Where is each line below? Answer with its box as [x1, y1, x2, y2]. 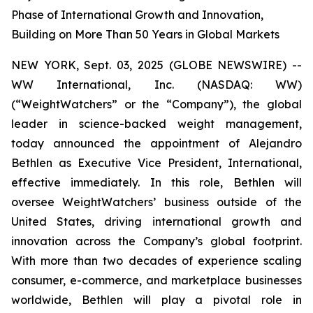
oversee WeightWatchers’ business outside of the [11, 195, 302, 209]
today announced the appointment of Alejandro [11, 136, 302, 150]
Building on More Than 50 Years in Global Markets [11, 27, 279, 41]
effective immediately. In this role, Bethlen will [11, 175, 302, 189]
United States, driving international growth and [11, 214, 302, 228]
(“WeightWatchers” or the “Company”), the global [11, 97, 302, 111]
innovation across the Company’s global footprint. [11, 234, 302, 248]
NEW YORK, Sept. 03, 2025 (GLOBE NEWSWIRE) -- [11, 58, 302, 72]
